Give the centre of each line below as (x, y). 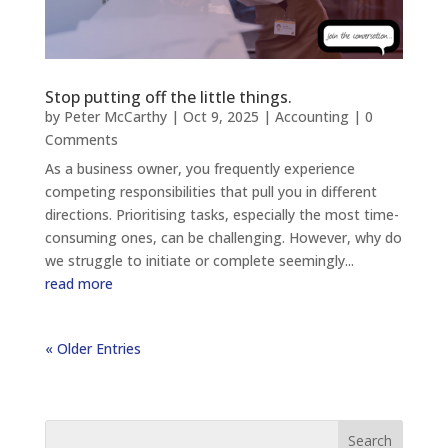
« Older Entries (92, 348)
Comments (81, 139)
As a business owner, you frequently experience (199, 168)
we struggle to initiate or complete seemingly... (199, 260)
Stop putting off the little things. (168, 96)
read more (78, 283)
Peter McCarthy (115, 116)
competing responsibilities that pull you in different (210, 191)
